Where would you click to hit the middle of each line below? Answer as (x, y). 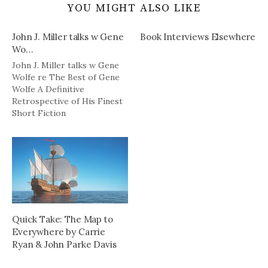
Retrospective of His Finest (67, 101)
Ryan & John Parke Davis (64, 244)
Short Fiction (39, 113)
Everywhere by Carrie (59, 232)
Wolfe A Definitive (48, 89)
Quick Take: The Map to (63, 219)
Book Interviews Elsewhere (198, 36)
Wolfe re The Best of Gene (66, 77)
